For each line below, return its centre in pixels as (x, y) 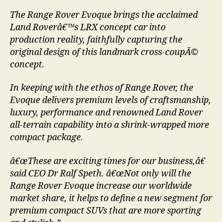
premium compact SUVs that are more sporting (106, 211)
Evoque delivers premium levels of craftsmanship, (111, 101)
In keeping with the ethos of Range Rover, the (102, 88)
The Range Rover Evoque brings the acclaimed (104, 15)
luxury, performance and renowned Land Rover (106, 113)
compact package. (47, 138)
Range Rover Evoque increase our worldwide (101, 186)
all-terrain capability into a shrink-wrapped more (110, 125)
